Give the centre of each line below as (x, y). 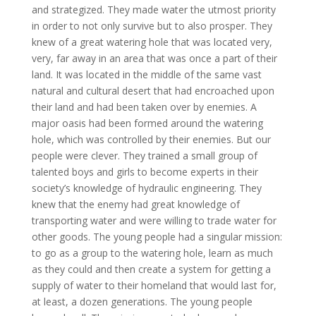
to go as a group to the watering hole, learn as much (152, 253)
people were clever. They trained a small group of (144, 156)
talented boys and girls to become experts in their (145, 172)
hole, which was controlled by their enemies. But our (151, 140)
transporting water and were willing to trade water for (154, 221)
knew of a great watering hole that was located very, (152, 42)
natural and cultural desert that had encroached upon (153, 91)
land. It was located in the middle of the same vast (146, 75)
